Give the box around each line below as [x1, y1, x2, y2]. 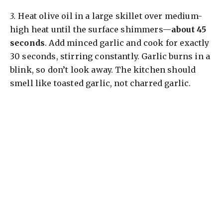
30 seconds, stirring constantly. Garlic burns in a [10, 51, 211, 61]
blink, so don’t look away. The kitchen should [10, 64, 196, 75]
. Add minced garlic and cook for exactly [45, 37, 210, 48]
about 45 [171, 24, 207, 34]
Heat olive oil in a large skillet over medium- [16, 10, 202, 21]
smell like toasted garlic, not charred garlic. [10, 78, 191, 88]
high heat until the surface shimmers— [10, 24, 171, 34]
